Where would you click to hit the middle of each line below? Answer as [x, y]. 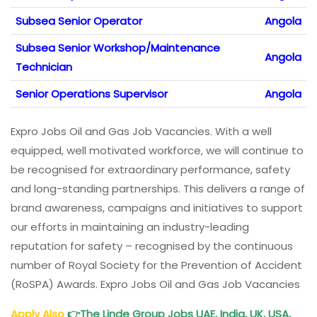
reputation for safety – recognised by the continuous [152, 246]
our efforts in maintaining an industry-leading [130, 227]
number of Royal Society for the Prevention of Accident [156, 265]
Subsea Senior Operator [79, 21]
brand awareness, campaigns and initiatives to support [157, 208]
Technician [44, 67]
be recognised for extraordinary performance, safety [150, 170]
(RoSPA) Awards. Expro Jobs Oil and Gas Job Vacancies [155, 284]
